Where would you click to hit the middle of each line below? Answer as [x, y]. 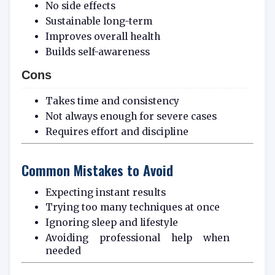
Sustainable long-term [99, 21]
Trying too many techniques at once [132, 207]
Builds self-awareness [97, 52]
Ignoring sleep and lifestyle [111, 223]
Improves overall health [103, 37]
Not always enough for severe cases [131, 116]
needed [63, 251]
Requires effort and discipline [117, 131]
